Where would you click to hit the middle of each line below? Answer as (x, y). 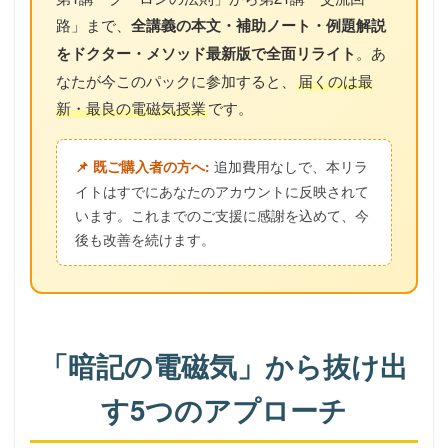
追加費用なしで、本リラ (289, 165)
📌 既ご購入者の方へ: (142, 166)
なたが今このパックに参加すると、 (176, 80)
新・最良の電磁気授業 (131, 107)
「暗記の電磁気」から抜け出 (224, 365)
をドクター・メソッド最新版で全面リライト (206, 52)
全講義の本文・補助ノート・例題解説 (258, 24)
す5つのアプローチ (224, 409)
